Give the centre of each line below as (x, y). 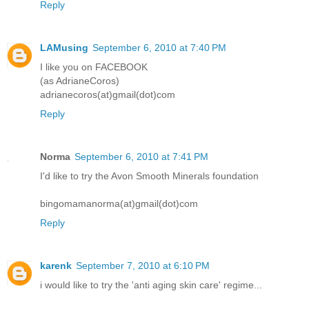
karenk (56, 266)
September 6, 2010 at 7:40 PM (159, 48)
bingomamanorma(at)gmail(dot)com (119, 204)
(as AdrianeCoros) (80, 81)
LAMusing (64, 48)
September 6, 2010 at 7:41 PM (141, 157)
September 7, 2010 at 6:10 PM (143, 266)
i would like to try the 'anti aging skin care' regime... (151, 285)
